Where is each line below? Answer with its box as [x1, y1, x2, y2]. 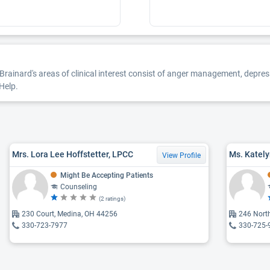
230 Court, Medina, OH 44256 [22, 209, 118, 218]
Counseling [60, 182, 97, 191]
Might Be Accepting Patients [60, 171, 153, 180]
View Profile [162, 151, 201, 160]
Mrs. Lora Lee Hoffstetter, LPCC [12, 149, 133, 159]
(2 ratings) [99, 195, 125, 202]
